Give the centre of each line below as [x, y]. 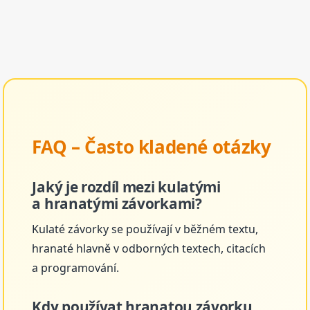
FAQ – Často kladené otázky [152, 147]
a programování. [76, 267]
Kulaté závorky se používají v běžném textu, [145, 229]
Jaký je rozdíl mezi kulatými [126, 187]
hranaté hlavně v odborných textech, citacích [149, 248]
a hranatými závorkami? [117, 204]
